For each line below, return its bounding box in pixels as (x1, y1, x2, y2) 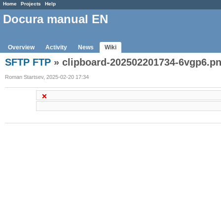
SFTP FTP (5, 56, 51, 68)
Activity (45, 43, 67, 51)
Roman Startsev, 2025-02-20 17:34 (5, 74, 89, 80)
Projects (21, 1, 41, 6)
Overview (8, 43, 35, 51)
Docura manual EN (3, 12, 108, 26)
